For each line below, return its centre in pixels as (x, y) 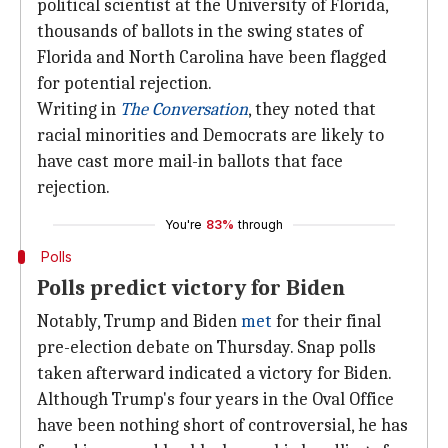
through (260, 224)
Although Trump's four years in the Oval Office (215, 399)
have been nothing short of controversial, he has (222, 425)
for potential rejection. (124, 83)
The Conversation (184, 109)
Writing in (78, 109)
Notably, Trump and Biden (139, 321)
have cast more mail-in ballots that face (190, 161)
